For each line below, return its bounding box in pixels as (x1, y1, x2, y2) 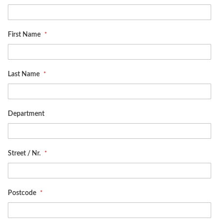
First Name (8, 31, 42, 38)
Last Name (8, 71, 41, 78)
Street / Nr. (8, 150, 42, 157)
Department (8, 110, 44, 117)
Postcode (8, 190, 38, 197)
